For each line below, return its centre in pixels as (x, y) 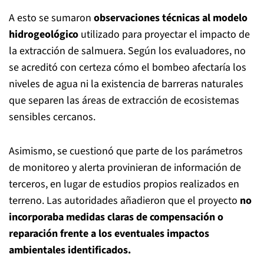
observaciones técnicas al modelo (171, 18)
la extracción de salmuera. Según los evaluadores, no (127, 51)
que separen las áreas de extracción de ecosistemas (124, 100)
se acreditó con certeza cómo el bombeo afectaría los (128, 67)
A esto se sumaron (51, 18)
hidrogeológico (45, 34)
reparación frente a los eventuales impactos (109, 234)
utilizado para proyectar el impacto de (165, 34)
